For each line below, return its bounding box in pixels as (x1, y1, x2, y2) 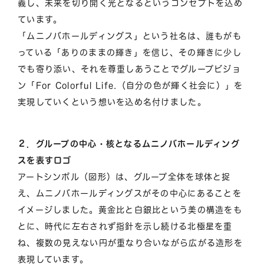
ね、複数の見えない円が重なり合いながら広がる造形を (18, 238, 243, 247)
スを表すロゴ (18, 156, 72, 164)
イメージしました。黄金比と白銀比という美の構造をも (18, 205, 242, 214)
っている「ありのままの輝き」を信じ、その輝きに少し (18, 48, 242, 57)
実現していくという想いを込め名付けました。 (18, 97, 206, 106)
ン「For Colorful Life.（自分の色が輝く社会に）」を (18, 81, 243, 90)
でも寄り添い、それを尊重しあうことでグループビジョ (18, 64, 241, 73)
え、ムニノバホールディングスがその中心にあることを (18, 189, 242, 197)
